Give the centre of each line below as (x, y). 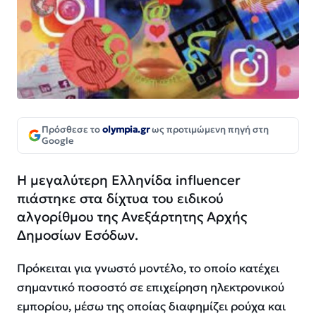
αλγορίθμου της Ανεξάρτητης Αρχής (132, 217)
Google (58, 141)
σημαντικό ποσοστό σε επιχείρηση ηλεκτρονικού (151, 288)
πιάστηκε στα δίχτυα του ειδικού (120, 199)
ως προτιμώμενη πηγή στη (209, 130)
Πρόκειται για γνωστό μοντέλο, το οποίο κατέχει (148, 269)
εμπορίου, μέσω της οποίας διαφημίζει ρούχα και (151, 307)
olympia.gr (126, 130)
